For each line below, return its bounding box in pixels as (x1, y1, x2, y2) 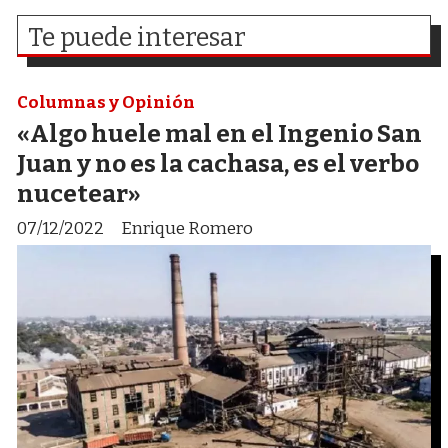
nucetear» (17, 179, 141, 209)
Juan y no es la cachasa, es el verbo (17, 149, 419, 179)
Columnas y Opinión (17, 92, 195, 114)
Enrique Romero (121, 217, 253, 239)
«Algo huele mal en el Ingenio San (17, 119, 422, 149)
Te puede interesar (28, 22, 247, 54)
